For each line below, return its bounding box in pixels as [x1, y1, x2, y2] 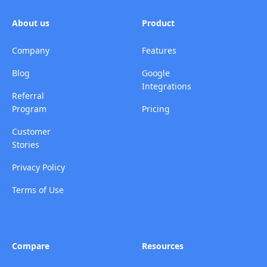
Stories [12, 139, 39, 150]
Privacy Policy [12, 162, 65, 173]
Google [142, 67, 170, 79]
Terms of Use [12, 184, 64, 195]
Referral [12, 90, 44, 101]
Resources [142, 240, 184, 252]
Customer [12, 126, 51, 137]
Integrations [142, 80, 191, 92]
